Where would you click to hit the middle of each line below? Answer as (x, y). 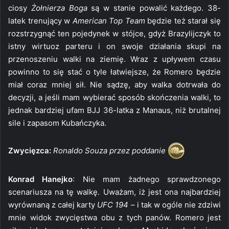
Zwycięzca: (30, 150)
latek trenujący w (40, 20)
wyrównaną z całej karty (53, 204)
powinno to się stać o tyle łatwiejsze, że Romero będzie (114, 72)
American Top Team (110, 20)
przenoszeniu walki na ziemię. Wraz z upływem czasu (114, 59)
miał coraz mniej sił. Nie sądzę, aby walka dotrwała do (114, 84)
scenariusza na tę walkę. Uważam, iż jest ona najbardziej (114, 192)
